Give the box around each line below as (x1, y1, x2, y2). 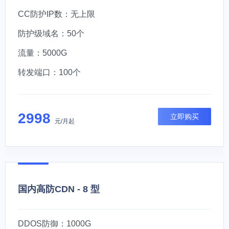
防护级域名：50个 (18, 29, 84, 38)
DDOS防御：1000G (18, 219, 91, 228)
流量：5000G (18, 49, 67, 57)
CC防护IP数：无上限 (18, 10, 95, 18)
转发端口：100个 (18, 68, 81, 77)
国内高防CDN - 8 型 (18, 184, 100, 194)
